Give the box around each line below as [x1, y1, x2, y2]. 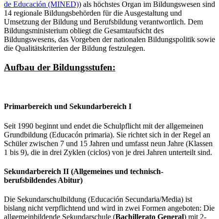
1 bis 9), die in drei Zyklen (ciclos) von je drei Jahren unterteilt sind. [4, 148, 212, 156]
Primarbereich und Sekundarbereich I [4, 102, 131, 111]
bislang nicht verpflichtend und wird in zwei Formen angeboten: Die [4, 204, 215, 213]
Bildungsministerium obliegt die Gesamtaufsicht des [4, 26, 164, 35]
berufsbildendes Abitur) [4, 175, 83, 184]
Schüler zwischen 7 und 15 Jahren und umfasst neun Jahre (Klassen [4, 139, 213, 148]
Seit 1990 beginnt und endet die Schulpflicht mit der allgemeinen [4, 121, 203, 130]
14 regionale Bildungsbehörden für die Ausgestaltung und [4, 9, 182, 18]
